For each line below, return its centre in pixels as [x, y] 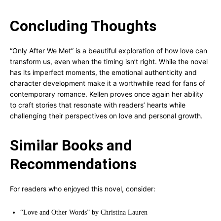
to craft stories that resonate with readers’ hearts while [98, 105]
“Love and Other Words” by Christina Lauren [84, 212]
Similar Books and [71, 145]
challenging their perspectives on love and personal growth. [106, 116]
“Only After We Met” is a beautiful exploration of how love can [109, 51]
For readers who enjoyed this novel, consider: [83, 189]
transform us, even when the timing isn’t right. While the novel [109, 61]
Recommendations [73, 164]
